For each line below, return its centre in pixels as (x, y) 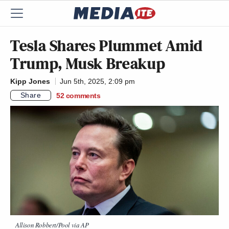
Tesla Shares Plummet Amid (107, 45)
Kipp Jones (30, 81)
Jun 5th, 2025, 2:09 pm (97, 81)
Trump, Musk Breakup (88, 63)
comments (83, 95)
